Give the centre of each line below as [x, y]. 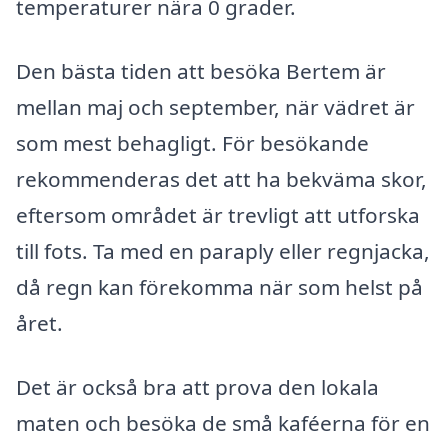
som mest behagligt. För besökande [192, 142]
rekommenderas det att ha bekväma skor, [221, 178]
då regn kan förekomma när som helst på [219, 286]
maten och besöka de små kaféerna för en [223, 422]
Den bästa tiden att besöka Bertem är [201, 70]
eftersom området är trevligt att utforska [218, 214]
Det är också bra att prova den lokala [197, 386]
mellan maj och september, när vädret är [215, 106]
